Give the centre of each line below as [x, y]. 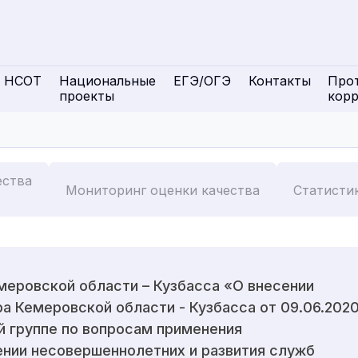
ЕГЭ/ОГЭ [202, 81]
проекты [86, 96]
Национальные [107, 81]
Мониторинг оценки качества [163, 190]
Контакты [279, 81]
